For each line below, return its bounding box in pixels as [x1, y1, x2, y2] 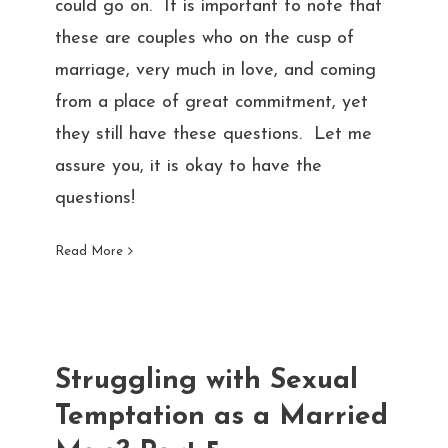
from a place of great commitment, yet [54, 92, 368, 112]
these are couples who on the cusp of [54, 28, 354, 48]
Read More [54, 244, 123, 258]
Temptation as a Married [54, 402, 388, 431]
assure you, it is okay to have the [54, 156, 322, 176]
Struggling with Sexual [54, 366, 358, 395]
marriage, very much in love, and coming [54, 60, 376, 80]
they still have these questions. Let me [54, 124, 372, 144]
